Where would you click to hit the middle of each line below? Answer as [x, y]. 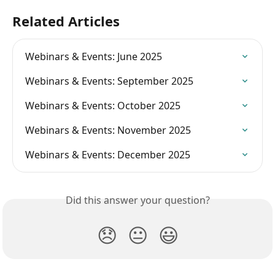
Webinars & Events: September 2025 [109, 81]
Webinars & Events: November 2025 [108, 130]
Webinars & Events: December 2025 [108, 155]
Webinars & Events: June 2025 [94, 57]
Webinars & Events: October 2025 [103, 106]
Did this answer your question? [137, 200]
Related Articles [66, 21]
